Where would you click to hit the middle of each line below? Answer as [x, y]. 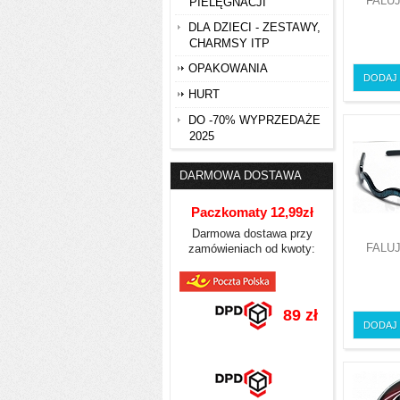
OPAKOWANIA [228, 68]
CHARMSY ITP [229, 43]
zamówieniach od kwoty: [252, 249]
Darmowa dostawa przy [252, 233]
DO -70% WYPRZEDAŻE [254, 120]
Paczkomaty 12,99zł [252, 212]
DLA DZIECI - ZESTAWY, [254, 27]
